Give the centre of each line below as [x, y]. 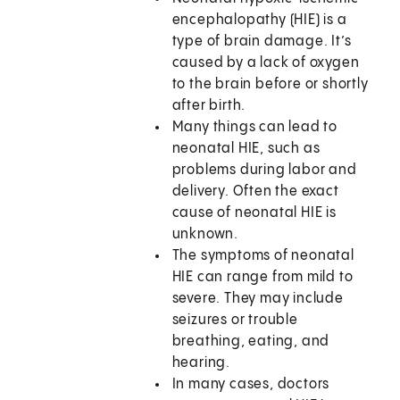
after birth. [209, 106]
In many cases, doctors [251, 385]
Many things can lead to [255, 128]
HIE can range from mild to [262, 278]
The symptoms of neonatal [263, 256]
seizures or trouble [235, 321]
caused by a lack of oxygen [266, 63]
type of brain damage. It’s [262, 42]
